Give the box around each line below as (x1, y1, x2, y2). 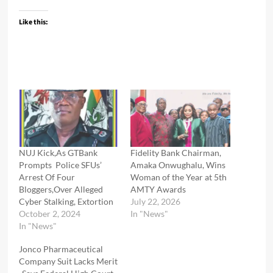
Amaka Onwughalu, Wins (130, 159, 225, 170)
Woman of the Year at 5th (130, 171, 227, 182)
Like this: (18, 17, 48, 28)
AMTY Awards (130, 183, 186, 194)
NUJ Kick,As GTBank (18, 147, 97, 158)
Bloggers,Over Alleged (18, 183, 103, 194)
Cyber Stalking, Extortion (18, 196, 115, 207)
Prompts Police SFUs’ (18, 159, 102, 170)
